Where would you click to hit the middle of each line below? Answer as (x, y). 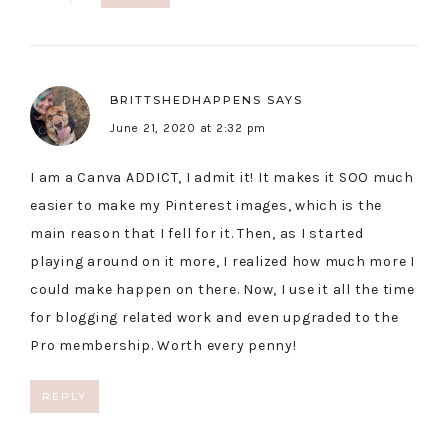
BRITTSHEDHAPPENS (186, 100)
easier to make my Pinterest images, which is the (206, 206)
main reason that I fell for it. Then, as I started (197, 234)
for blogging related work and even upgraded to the (214, 318)
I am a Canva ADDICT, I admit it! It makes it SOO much (222, 178)
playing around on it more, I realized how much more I (222, 262)
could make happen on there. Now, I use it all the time (222, 290)
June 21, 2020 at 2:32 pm (188, 128)
